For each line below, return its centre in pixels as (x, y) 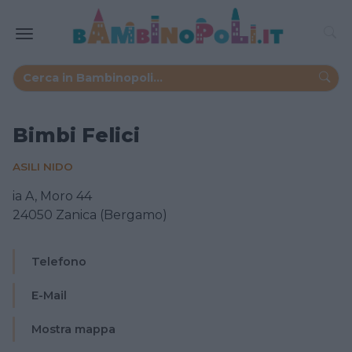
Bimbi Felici (76, 135)
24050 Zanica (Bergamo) (90, 214)
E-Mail (49, 295)
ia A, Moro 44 (52, 196)
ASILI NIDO (43, 166)
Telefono (59, 261)
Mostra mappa (73, 329)
